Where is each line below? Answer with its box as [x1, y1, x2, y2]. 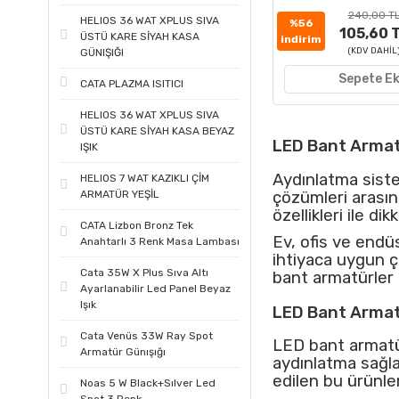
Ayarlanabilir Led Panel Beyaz [80, 282, 231, 295]
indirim [281, 33, 322, 45]
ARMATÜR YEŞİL [80, 188, 159, 200]
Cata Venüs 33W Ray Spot [80, 330, 213, 342]
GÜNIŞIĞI [80, 46, 124, 59]
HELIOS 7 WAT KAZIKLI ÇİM [80, 172, 209, 184]
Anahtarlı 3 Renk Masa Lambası [80, 235, 240, 248]
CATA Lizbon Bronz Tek [80, 219, 193, 232]
